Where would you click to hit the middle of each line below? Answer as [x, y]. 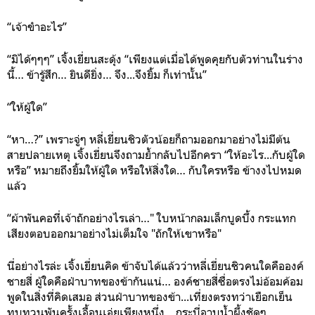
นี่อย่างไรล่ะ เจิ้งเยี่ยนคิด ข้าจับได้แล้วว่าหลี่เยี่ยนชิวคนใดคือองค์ [155, 266]
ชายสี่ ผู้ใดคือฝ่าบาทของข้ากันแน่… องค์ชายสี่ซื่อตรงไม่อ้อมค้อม [155, 281]
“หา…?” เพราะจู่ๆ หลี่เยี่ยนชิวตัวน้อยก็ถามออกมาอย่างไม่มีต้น [149, 139]
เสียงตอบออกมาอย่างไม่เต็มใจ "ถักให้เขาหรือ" [114, 233]
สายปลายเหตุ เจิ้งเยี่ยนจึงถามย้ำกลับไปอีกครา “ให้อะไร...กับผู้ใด [156, 155]
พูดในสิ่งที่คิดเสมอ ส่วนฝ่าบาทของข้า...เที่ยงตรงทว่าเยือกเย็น [150, 297]
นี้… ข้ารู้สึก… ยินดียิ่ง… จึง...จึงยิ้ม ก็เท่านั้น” [107, 75]
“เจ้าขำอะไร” [37, 27]
